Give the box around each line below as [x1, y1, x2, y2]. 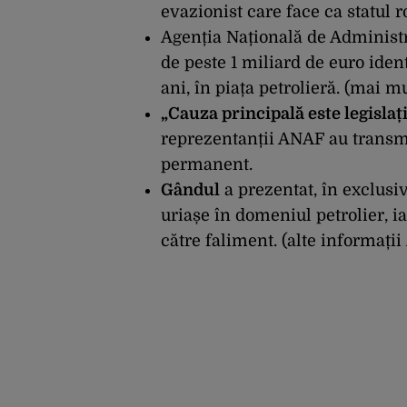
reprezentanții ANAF [161, 130, 324, 149]
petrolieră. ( [259, 79, 350, 98]
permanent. [161, 155, 253, 174]
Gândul [161, 181, 220, 200]
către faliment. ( [161, 232, 287, 251]
